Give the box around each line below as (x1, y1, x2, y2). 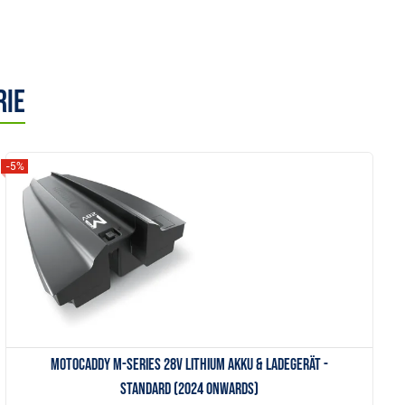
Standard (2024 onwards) (119, 380, 259, 400)
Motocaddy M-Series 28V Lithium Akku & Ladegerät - (50, 355, 328, 375)
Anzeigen (163, 195, 216, 211)
